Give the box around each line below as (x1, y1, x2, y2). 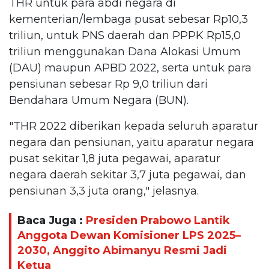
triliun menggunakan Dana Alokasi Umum (9, 45, 241, 58)
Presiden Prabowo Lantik (86, 213, 230, 227)
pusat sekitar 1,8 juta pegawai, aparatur (9, 152, 220, 165)
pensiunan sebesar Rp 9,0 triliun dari (9, 77, 208, 91)
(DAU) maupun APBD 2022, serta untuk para (9, 61, 252, 74)
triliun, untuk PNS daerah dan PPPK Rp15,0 (9, 29, 241, 42)
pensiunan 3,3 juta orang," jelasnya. (9, 184, 199, 198)
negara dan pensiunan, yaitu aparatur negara (9, 136, 254, 149)
